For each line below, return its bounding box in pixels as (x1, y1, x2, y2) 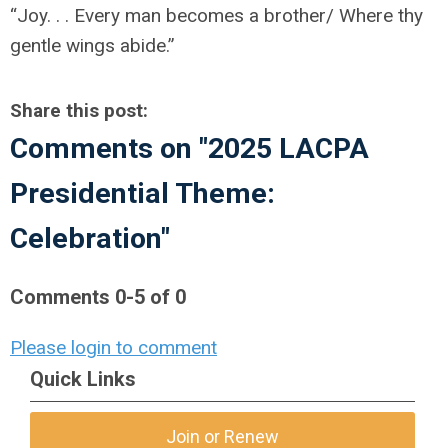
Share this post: (10, 99, 148, 122)
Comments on (10, 132, 199, 165)
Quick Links (30, 367, 136, 391)
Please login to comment (10, 336, 217, 359)
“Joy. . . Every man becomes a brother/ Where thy (10, 4, 423, 27)
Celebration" (10, 222, 170, 255)
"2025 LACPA (199, 132, 369, 165)
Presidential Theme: (10, 177, 275, 210)
